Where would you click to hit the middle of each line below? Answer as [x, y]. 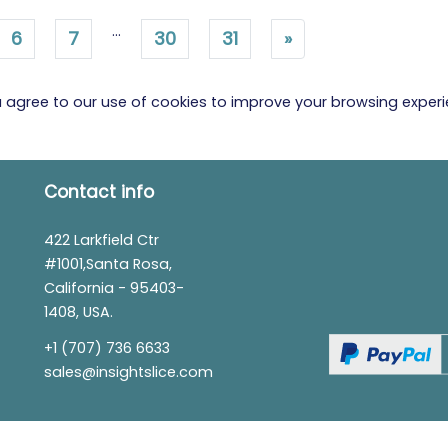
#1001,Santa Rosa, [108, 263]
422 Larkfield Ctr [101, 239]
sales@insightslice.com [128, 371]
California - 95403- [114, 287]
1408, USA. [78, 311]
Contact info [99, 191]
